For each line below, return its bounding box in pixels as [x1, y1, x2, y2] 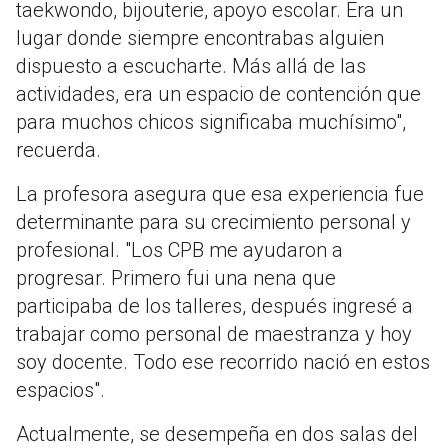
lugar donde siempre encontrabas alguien [16, 26, 384, 51]
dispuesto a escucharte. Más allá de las [16, 54, 366, 79]
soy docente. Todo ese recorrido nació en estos [16, 350, 430, 375]
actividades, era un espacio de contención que [16, 82, 421, 107]
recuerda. [16, 138, 101, 163]
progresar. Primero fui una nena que [16, 266, 336, 291]
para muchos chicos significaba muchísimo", [16, 110, 406, 135]
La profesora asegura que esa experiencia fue [16, 182, 424, 207]
